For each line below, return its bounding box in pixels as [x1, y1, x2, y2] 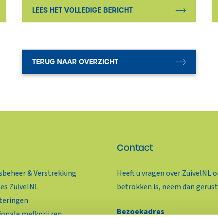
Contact [117, 142, 153, 154]
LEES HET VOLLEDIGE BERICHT [32, 5, 133, 16]
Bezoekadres [117, 206, 164, 217]
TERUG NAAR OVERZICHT [32, 57, 118, 67]
